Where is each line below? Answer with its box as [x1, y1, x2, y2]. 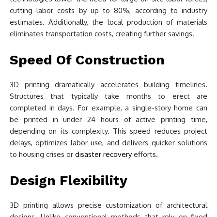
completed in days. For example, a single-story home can [10, 103, 207, 112]
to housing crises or [10, 150, 75, 159]
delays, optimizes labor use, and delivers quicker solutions [10, 138, 207, 147]
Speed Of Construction [10, 52, 165, 68]
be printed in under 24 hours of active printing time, [10, 115, 207, 124]
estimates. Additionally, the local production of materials [10, 17, 207, 27]
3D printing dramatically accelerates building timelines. [10, 80, 207, 89]
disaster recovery [75, 150, 132, 159]
